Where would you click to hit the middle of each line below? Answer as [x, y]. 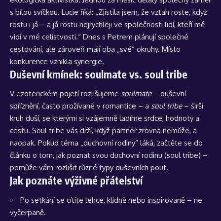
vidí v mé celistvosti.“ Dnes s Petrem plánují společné [99, 37]
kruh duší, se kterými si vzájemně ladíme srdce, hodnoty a [105, 118]
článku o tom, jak [38, 155]
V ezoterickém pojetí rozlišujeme [65, 94]
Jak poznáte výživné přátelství [76, 181]
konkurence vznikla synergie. [57, 61]
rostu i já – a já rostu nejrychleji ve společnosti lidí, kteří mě [107, 24]
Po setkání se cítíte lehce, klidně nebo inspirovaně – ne [111, 200]
